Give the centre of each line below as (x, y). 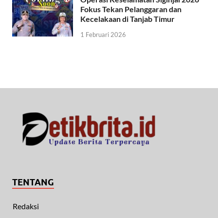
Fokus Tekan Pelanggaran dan (131, 9)
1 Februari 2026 (103, 35)
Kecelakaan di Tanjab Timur (127, 19)
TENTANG (33, 182)
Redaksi (26, 206)
